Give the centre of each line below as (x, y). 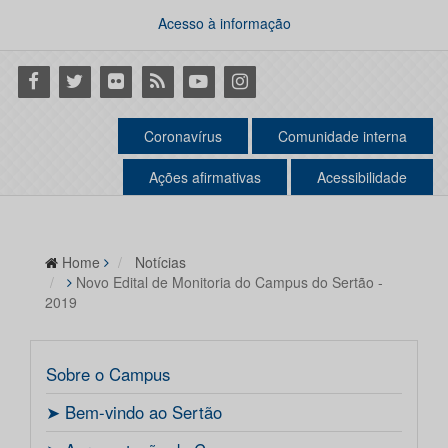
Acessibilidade (362, 177)
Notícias (160, 262)
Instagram (261, 80)
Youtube (212, 80)
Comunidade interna (342, 136)
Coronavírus (183, 136)
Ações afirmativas (205, 177)
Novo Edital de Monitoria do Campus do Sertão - (229, 282)
